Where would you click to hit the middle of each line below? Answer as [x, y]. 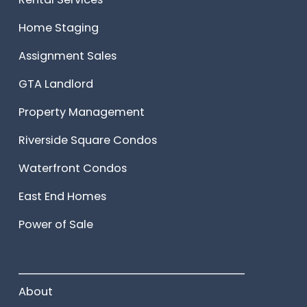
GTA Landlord [56, 84]
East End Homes [62, 197]
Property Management [81, 112]
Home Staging [58, 28]
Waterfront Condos [72, 169]
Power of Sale [56, 225]
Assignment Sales [67, 56]
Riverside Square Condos [87, 140]
